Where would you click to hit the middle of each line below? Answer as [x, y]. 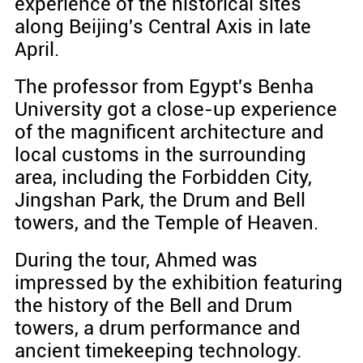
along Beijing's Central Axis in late [162, 27]
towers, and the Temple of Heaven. [166, 223]
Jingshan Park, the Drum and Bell [160, 201]
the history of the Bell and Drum [153, 306]
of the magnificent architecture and [169, 132]
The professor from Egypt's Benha [164, 87]
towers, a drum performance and [157, 329]
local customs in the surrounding [160, 155]
